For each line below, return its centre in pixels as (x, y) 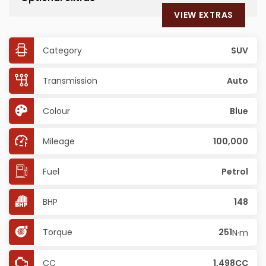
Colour (56, 111)
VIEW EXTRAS (204, 15)
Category (62, 50)
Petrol (235, 172)
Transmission (70, 81)
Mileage (59, 141)
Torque (58, 232)
